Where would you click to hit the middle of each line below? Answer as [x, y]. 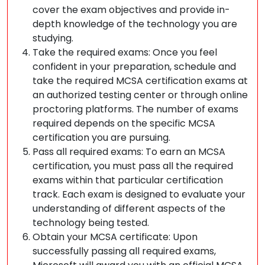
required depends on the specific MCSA [124, 123]
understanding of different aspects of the [129, 209]
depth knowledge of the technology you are [135, 24]
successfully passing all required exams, [124, 251]
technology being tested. [91, 223]
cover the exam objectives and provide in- [131, 10]
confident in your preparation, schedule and [134, 67]
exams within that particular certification [128, 180]
